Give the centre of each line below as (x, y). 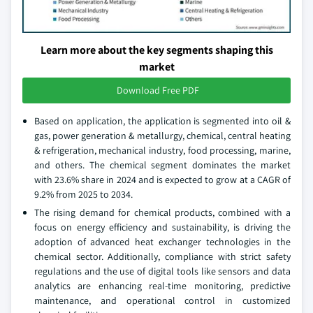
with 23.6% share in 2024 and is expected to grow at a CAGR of (162, 180)
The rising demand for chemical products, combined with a (162, 212)
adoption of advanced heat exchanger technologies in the (162, 242)
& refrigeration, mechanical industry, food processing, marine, (162, 150)
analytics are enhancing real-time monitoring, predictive (162, 286)
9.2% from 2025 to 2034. (83, 194)
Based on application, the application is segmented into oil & (162, 121)
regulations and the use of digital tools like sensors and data (162, 271)
